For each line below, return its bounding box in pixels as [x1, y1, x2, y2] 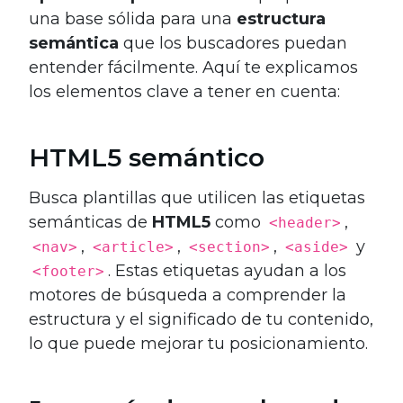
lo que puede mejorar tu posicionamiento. [29, 334, 368, 354]
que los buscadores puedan [119, 33, 347, 54]
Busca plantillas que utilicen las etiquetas [29, 188, 365, 209]
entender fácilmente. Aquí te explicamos [29, 58, 358, 78]
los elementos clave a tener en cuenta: [29, 82, 340, 103]
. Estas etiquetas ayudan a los [108, 261, 346, 282]
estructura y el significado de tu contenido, [29, 309, 373, 330]
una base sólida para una [29, 9, 237, 30]
